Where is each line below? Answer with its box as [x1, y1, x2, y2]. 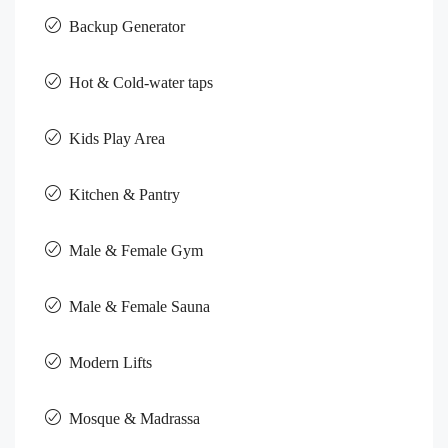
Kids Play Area [69, 129, 166, 147]
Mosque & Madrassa [69, 409, 200, 427]
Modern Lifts [69, 353, 152, 371]
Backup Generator [69, 17, 185, 35]
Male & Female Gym [69, 241, 203, 259]
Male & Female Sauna [69, 297, 210, 315]
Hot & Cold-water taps [69, 73, 213, 91]
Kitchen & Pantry [69, 185, 180, 203]
